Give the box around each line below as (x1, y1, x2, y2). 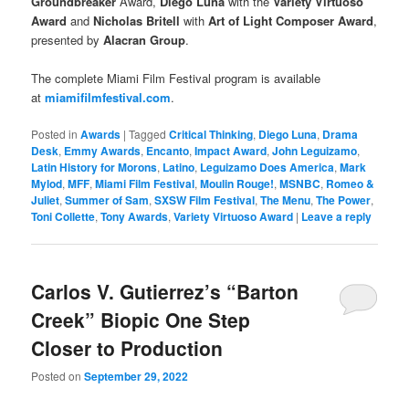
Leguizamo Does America (200, 158, 335, 175)
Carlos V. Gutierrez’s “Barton (31, 278, 299, 306)
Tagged (129, 125, 167, 142)
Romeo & (326, 174, 375, 192)
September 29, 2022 (84, 368, 189, 385)
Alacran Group (103, 30, 186, 48)
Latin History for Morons (31, 158, 158, 175)
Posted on (31, 368, 85, 384)
